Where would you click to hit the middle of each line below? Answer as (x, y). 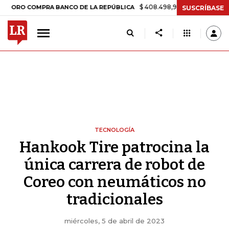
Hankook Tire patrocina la (114, 147)
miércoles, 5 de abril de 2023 (114, 221)
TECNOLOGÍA (114, 130)
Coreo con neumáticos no (114, 182)
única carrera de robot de (114, 165)
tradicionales (114, 199)
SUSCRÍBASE (203, 8)
